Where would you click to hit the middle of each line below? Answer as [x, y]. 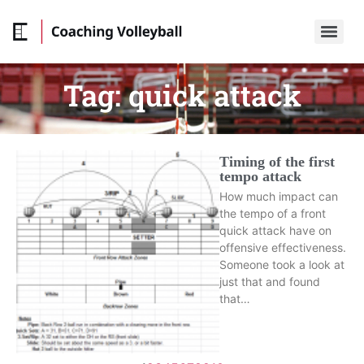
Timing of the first [277, 162]
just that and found [270, 282]
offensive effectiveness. [283, 247]
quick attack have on [275, 230]
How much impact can [279, 196]
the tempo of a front [273, 213]
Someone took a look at [282, 264]
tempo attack [260, 176]
